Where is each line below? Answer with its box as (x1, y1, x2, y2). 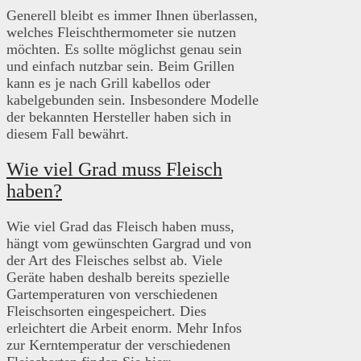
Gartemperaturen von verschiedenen (6, 286, 218, 303)
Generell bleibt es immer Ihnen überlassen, (6, 7, 258, 24)
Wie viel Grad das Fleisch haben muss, (6, 218, 234, 235)
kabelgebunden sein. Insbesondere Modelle (6, 92, 259, 109)
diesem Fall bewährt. (6, 126, 129, 143)
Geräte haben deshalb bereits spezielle (6, 269, 230, 286)
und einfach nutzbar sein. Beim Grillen (6, 58, 234, 75)
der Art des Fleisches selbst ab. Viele (6, 252, 222, 269)
